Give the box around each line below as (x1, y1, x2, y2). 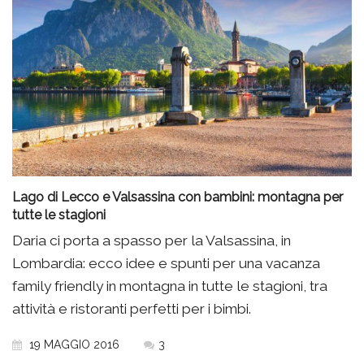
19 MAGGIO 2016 (26, 337, 119, 351)
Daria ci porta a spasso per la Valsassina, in (12, 232, 291, 249)
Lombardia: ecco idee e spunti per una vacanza (12, 254, 320, 271)
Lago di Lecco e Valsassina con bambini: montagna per (12, 188, 343, 205)
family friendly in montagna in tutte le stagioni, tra (12, 277, 327, 294)
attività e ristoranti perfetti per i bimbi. (12, 300, 251, 317)
